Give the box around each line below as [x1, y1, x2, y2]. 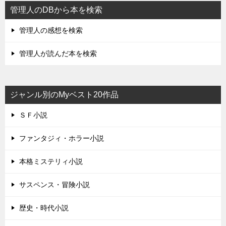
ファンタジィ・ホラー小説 [19, 134, 104, 142]
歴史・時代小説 [19, 203, 69, 212]
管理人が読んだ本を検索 [19, 49, 97, 58]
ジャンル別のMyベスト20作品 [10, 90, 119, 99]
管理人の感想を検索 [19, 26, 83, 34]
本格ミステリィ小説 [19, 157, 83, 165]
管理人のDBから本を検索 [10, 5, 102, 14]
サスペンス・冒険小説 [19, 180, 90, 189]
